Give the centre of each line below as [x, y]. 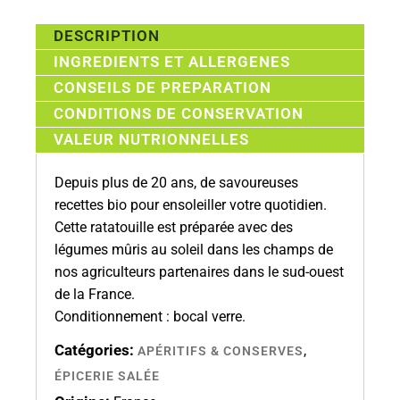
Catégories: [94, 350]
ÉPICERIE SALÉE [107, 375]
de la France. [95, 294]
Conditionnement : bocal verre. [150, 316]
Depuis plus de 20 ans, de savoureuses [176, 182]
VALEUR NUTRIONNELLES [152, 139]
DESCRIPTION [107, 35]
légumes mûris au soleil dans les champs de [194, 249]
